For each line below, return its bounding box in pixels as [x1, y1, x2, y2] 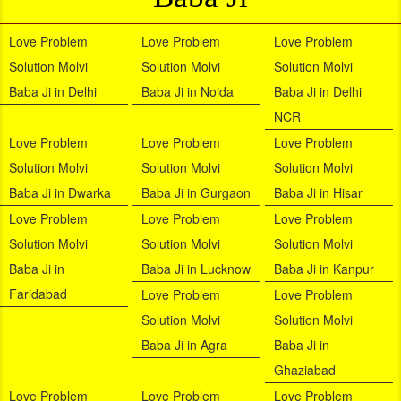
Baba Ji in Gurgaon [141, 183, 251, 202]
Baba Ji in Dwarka [9, 183, 111, 202]
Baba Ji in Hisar [273, 183, 363, 202]
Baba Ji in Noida [141, 82, 234, 101]
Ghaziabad [273, 361, 336, 380]
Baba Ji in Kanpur [273, 260, 374, 278]
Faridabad [9, 285, 67, 303]
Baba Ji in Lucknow [141, 260, 251, 278]
